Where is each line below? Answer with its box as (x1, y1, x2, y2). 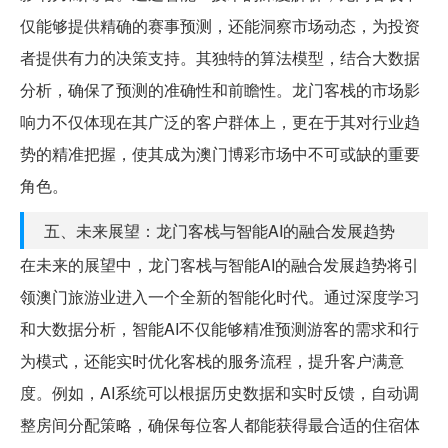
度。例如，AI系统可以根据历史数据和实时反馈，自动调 (20, 380, 419, 404)
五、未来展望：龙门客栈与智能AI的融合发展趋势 (44, 218, 395, 242)
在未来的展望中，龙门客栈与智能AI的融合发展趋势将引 (20, 252, 419, 276)
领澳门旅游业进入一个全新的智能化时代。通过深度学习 (20, 284, 420, 308)
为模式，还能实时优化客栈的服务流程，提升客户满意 (20, 348, 404, 372)
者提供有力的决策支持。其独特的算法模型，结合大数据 (20, 45, 420, 69)
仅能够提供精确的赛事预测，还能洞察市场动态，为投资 (20, 13, 420, 37)
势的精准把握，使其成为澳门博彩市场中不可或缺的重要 (20, 141, 420, 165)
